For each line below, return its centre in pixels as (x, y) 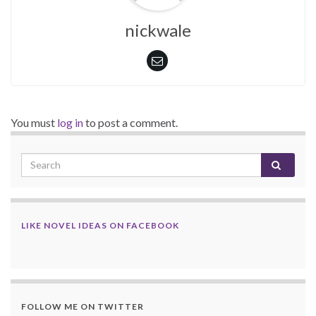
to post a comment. (130, 122)
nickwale (158, 30)
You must (34, 122)
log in (70, 122)
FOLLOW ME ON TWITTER (83, 306)
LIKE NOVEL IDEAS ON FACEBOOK (100, 225)
